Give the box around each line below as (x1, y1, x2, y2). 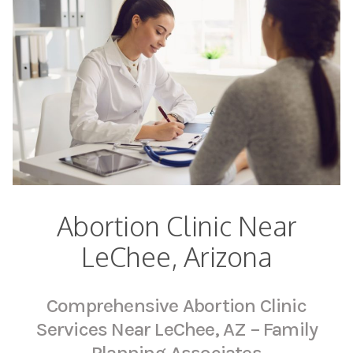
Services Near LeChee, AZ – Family (35, 318, 318, 341)
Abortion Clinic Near (56, 209, 297, 243)
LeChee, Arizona (80, 240, 273, 274)
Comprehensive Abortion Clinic (46, 294, 307, 318)
